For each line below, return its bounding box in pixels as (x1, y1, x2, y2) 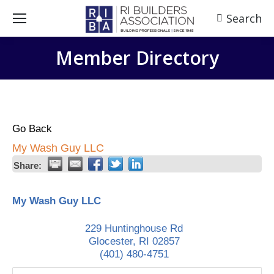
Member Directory (55, 45, 219, 70)
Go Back (12, 123, 52, 135)
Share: (13, 160, 42, 171)
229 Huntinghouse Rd (85, 223, 183, 234)
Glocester (88, 235, 133, 247)
